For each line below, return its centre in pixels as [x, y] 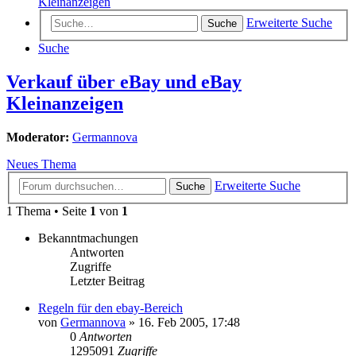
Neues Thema [41, 164]
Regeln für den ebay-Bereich [110, 308]
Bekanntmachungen [88, 238]
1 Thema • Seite [48, 211]
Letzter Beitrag [107, 281]
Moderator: [38, 137]
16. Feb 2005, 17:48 [189, 322]
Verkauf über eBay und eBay [124, 82]
